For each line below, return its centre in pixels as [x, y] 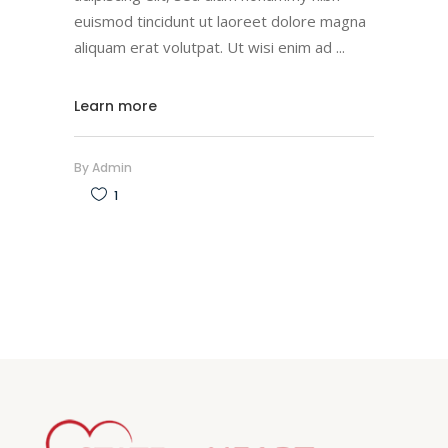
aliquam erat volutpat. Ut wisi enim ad [205, 47]
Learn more [115, 105]
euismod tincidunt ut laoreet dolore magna [220, 21]
